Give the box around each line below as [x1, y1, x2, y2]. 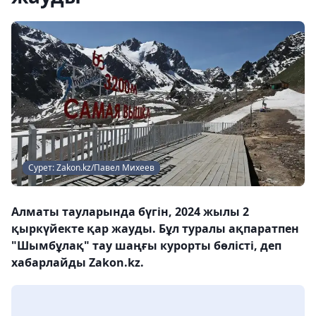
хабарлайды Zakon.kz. [11, 255, 144, 270]
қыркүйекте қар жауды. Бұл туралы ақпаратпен [11, 221, 299, 236]
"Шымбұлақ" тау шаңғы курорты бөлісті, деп [11, 238, 281, 253]
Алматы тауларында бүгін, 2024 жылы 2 [11, 204, 249, 219]
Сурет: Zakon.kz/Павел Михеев [28, 162, 154, 174]
